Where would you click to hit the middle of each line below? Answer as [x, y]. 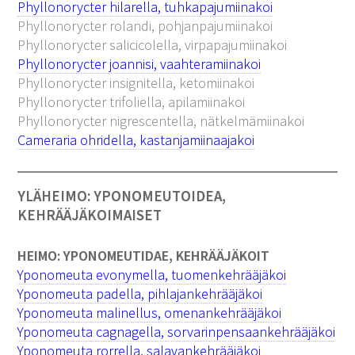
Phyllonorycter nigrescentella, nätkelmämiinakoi [161, 120]
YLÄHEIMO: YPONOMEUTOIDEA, [122, 196]
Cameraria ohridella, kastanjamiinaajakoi [136, 139]
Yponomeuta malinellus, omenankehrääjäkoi [150, 312]
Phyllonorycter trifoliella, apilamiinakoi [132, 101]
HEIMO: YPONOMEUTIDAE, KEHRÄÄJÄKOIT [144, 255]
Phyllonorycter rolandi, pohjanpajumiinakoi [145, 25]
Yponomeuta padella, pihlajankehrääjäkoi [140, 293]
